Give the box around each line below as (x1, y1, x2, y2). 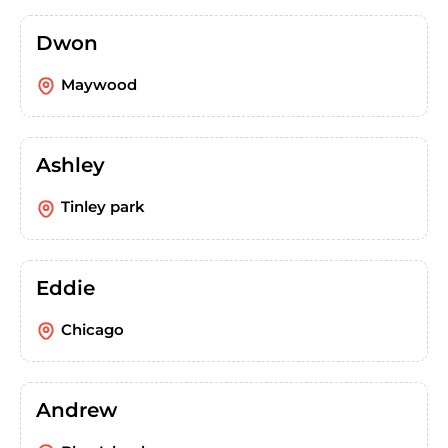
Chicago (61, 319, 124, 339)
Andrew (36, 398, 117, 422)
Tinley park (61, 197, 145, 217)
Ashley (36, 153, 105, 178)
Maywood (61, 74, 137, 94)
